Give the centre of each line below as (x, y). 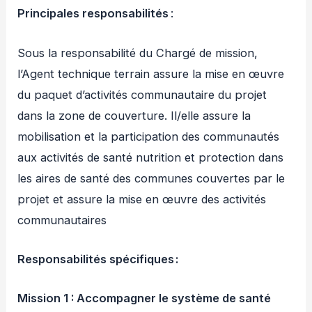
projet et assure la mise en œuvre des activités (142, 199)
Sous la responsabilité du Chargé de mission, (138, 53)
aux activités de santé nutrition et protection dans (151, 157)
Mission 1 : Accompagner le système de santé (145, 298)
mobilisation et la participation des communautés (149, 136)
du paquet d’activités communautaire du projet (142, 94)
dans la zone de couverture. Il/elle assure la (134, 115)
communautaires (62, 220)
